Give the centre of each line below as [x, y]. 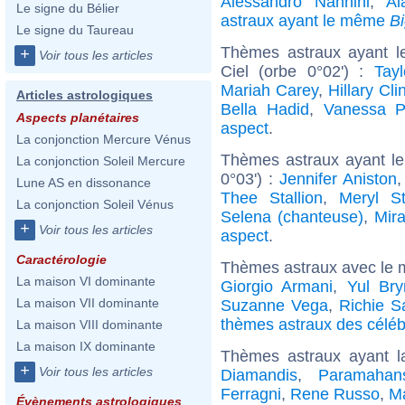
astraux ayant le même [305, 20]
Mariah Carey [269, 90]
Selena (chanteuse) [292, 217]
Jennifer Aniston [339, 179]
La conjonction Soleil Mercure [101, 161]
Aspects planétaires [78, 118]
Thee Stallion [272, 198]
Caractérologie [61, 259]
